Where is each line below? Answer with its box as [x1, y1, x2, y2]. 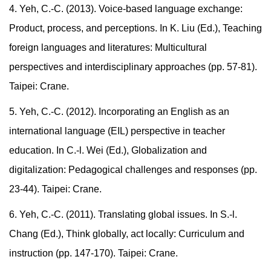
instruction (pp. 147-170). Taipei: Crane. [9, 248, 178, 259]
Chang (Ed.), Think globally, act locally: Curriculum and [9, 229, 244, 240]
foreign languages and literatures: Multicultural [9, 42, 207, 53]
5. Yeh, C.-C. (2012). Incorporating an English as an [9, 106, 229, 117]
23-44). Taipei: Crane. [9, 184, 102, 195]
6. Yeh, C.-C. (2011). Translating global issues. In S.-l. [9, 209, 237, 220]
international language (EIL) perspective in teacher [9, 126, 225, 137]
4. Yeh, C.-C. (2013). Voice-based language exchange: [9, 4, 243, 15]
